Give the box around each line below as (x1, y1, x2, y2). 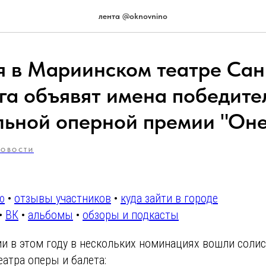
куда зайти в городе (121, 191, 218, 205)
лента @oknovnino (99, 11, 167, 21)
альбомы (28, 208, 73, 222)
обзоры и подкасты (83, 208, 179, 222)
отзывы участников (14, 191, 111, 205)
